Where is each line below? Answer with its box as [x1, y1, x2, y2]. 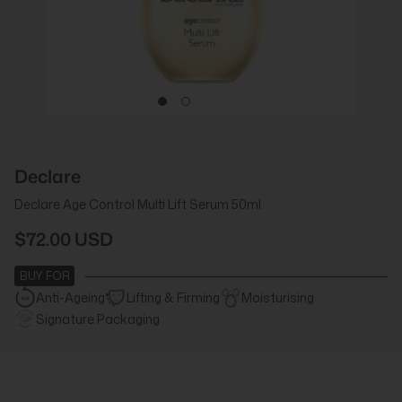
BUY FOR [19, 268, 70, 284]
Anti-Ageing [36, 288, 105, 306]
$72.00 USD [14, 226, 113, 251]
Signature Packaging [36, 310, 160, 328]
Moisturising [241, 288, 314, 306]
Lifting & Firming [127, 288, 220, 306]
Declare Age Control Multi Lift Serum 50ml [14, 196, 261, 213]
